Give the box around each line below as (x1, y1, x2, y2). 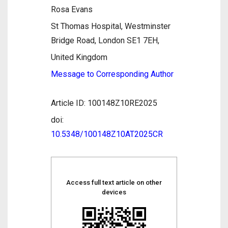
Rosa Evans (51, 5, 93, 14)
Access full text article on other (66, 179, 162, 186)
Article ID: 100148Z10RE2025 (51, 98, 157, 108)
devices (102, 188, 126, 196)
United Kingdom (51, 52, 107, 62)
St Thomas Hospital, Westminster (51, 21, 170, 31)
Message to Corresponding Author (51, 69, 174, 79)
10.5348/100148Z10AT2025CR (51, 129, 163, 139)
